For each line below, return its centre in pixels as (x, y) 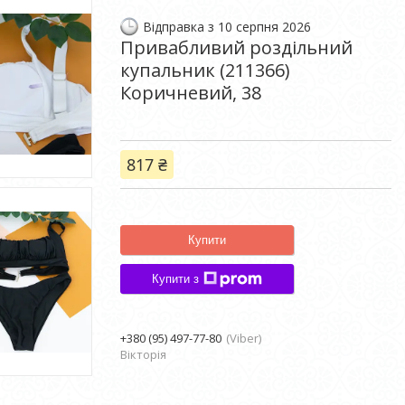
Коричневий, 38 (191, 93)
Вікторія (143, 354)
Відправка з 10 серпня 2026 (227, 27)
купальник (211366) (205, 70)
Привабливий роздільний (236, 47)
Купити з (175, 279)
